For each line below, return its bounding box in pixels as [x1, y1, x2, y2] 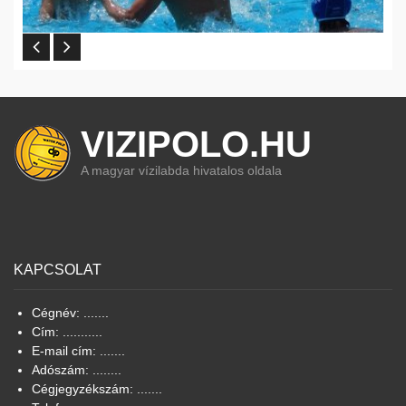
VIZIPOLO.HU [81, 124, 312, 165]
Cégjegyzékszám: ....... [32, 382, 162, 397]
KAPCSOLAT [14, 262, 101, 278]
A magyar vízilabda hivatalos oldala [81, 163, 282, 179]
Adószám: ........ [32, 362, 121, 378]
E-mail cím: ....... [32, 343, 125, 359]
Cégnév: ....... [32, 305, 109, 321]
